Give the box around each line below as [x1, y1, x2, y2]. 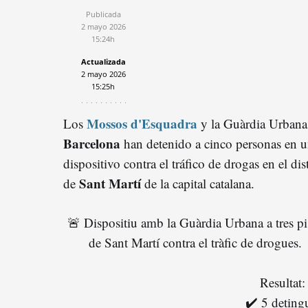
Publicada [85, 8, 121, 19]
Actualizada [80, 56, 126, 67]
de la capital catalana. [141, 174, 254, 192]
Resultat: [260, 273, 306, 291]
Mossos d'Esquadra [87, 113, 197, 133]
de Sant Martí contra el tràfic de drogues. [89, 233, 302, 251]
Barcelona [63, 133, 120, 153]
